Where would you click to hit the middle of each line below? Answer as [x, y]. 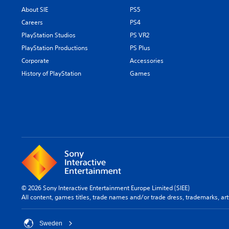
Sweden [51, 223]
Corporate [35, 61]
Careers [32, 22]
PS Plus [140, 48]
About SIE [35, 9]
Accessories [147, 61]
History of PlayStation [51, 73]
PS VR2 [140, 35]
